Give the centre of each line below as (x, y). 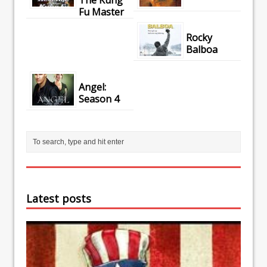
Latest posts (59, 199)
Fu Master (101, 12)
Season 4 (99, 99)
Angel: (92, 87)
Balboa (201, 49)
